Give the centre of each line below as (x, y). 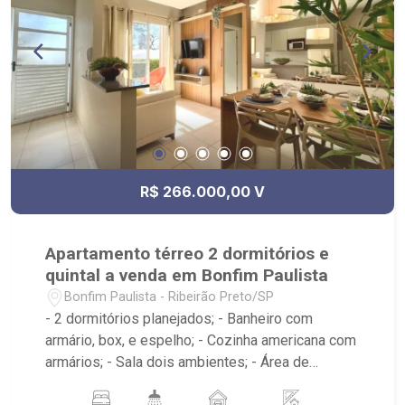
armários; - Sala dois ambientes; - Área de (178, 362)
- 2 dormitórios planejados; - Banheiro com (179, 318)
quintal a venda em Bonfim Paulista (187, 275)
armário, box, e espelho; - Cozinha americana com (201, 340)
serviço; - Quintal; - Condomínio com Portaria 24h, (201, 383)
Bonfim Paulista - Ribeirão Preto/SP (170, 297)
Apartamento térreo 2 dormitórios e (188, 253)
